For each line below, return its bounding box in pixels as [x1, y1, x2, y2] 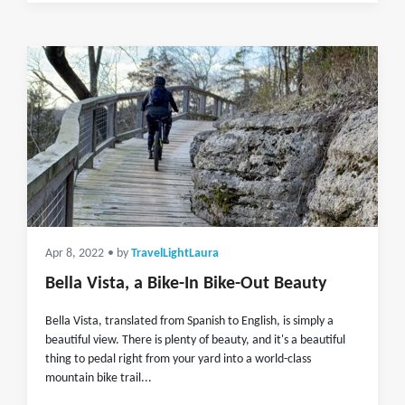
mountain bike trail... [45, 372, 152, 385]
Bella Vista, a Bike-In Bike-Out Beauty [45, 275, 326, 293]
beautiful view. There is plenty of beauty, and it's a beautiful [45, 334, 345, 347]
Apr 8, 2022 [45, 248, 104, 259]
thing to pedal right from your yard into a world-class [45, 353, 311, 366]
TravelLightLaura [131, 248, 219, 259]
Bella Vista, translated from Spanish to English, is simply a [45, 315, 334, 328]
